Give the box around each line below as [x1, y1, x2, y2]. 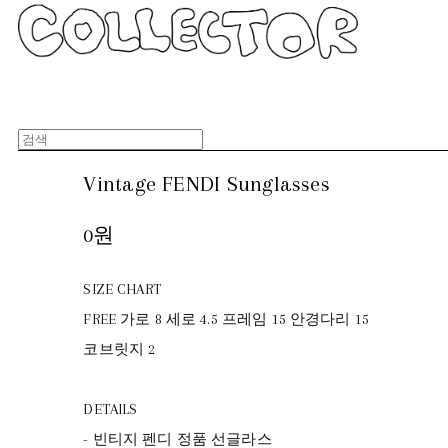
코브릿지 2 [83, 340, 156, 357]
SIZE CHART [83, 280, 161, 297]
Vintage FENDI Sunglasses [83, 170, 330, 196]
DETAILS [83, 400, 138, 417]
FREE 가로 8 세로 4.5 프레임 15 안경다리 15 [83, 310, 370, 327]
